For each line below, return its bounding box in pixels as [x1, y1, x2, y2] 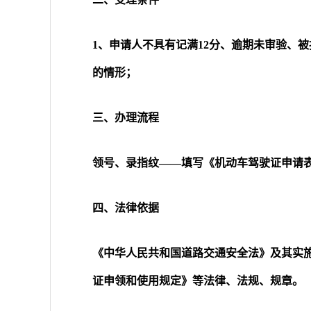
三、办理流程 [92, 112, 159, 124]
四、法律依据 [92, 202, 159, 214]
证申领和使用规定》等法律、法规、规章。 [92, 275, 303, 287]
